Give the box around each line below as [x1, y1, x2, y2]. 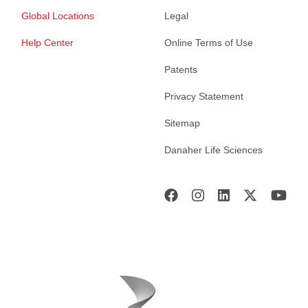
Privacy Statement [164, 91, 243, 102]
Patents [164, 64, 197, 76]
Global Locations [21, 10, 94, 22]
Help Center [21, 37, 74, 49]
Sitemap [164, 118, 200, 129]
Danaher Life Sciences [164, 144, 263, 156]
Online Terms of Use [164, 37, 253, 49]
